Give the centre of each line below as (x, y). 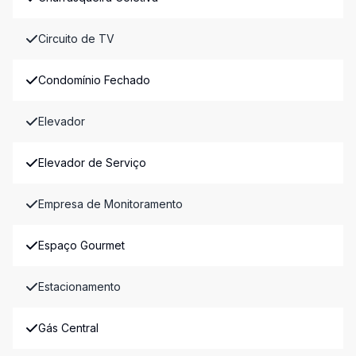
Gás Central (68, 328)
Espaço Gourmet (81, 245)
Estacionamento (79, 286)
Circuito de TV (76, 39)
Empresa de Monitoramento (110, 204)
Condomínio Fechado (94, 80)
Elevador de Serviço (92, 163)
